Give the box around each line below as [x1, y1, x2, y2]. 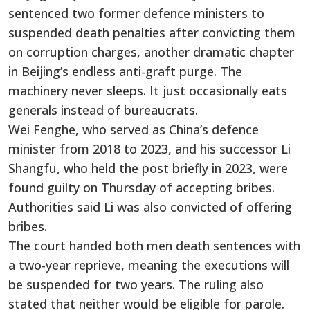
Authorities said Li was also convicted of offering [8, 198, 292, 215]
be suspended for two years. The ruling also [8, 275, 264, 293]
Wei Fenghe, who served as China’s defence [8, 120, 259, 138]
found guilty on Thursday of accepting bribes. [8, 179, 275, 196]
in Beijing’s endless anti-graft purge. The [8, 62, 242, 80]
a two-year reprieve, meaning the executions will [8, 256, 289, 273]
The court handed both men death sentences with [8, 237, 300, 254]
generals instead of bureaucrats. [8, 101, 198, 118]
